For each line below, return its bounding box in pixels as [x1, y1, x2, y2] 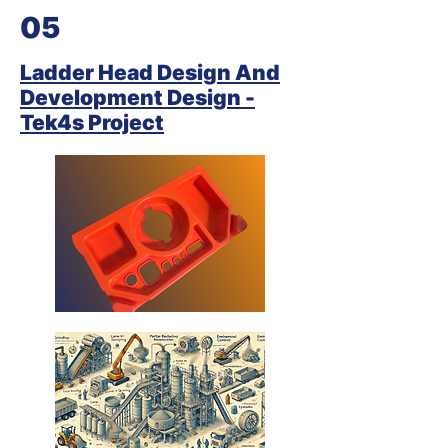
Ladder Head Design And [20, 60, 280, 85]
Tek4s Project [20, 110, 164, 135]
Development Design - [20, 85, 255, 110]
